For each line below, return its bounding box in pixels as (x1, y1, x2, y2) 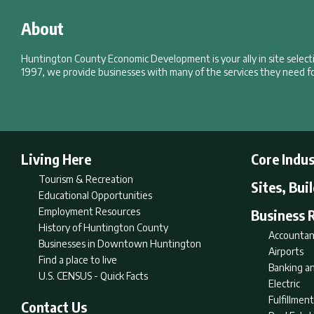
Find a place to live (39, 254, 117, 266)
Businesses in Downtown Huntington (39, 238, 201, 250)
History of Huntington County (39, 221, 168, 233)
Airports (268, 245, 303, 257)
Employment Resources (39, 205, 140, 217)
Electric (268, 278, 300, 289)
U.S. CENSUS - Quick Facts (39, 270, 148, 282)
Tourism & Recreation (39, 173, 133, 185)
